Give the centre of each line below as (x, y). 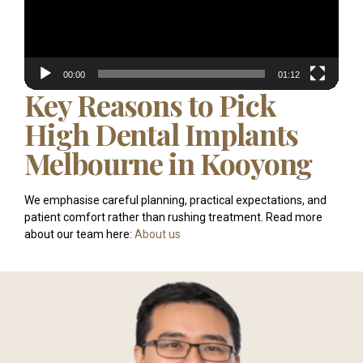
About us (158, 234)
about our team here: (79, 234)
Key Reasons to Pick (150, 105)
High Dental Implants (162, 134)
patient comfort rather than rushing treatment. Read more (173, 217)
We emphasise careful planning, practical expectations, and (175, 200)
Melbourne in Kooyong (169, 163)
